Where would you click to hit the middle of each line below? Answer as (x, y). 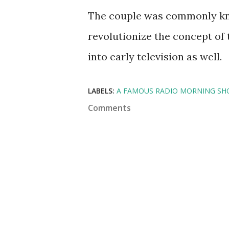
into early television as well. (155, 56)
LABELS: (101, 91)
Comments (109, 108)
